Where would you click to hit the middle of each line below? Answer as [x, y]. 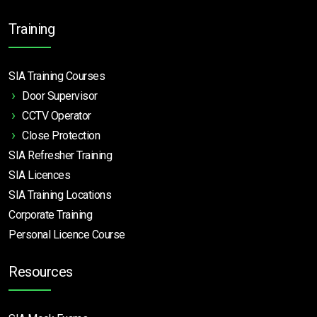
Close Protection [61, 136]
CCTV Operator [57, 116]
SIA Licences [39, 175]
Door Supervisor [60, 96]
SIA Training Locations [60, 195]
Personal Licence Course [67, 235]
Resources [41, 272]
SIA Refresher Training [60, 156]
